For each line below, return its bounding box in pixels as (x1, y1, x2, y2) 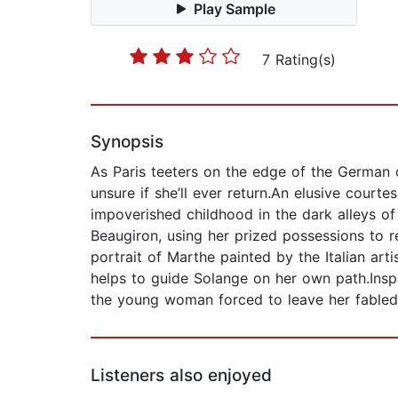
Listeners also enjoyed (91, 365, 272, 386)
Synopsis (91, 131, 163, 153)
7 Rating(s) (261, 51, 336, 69)
